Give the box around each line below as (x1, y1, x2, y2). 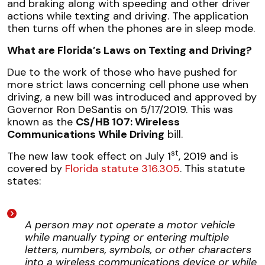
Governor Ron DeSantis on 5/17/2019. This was (7, 102, 233, 117)
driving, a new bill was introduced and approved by (7, 89, 257, 104)
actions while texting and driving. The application (7, 8, 248, 23)
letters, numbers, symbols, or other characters (25, 242, 251, 257)
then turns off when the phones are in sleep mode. (7, 21, 255, 35)
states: (7, 173, 41, 188)
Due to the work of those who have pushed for (7, 64, 237, 79)
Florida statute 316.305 (65, 161, 180, 176)
